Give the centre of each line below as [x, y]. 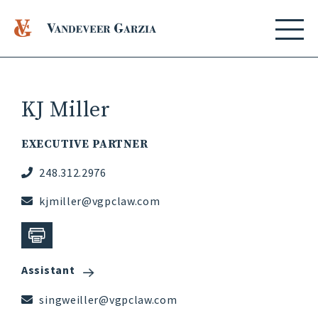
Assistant [48, 270]
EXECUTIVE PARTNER [85, 144]
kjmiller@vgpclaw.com [98, 201]
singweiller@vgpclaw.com [107, 300]
